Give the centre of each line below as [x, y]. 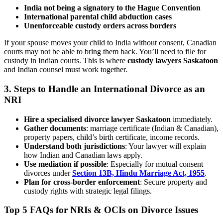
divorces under [48, 173]
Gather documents [55, 128]
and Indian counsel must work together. [66, 70]
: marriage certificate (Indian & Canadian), [152, 128]
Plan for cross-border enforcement [82, 182]
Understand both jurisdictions [74, 146]
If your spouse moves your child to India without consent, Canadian [110, 43]
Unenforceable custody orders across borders [100, 26]
